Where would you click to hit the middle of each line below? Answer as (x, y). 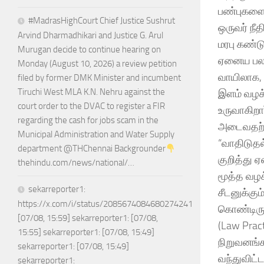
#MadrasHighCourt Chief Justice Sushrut (102, 21)
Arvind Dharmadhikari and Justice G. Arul (90, 36)
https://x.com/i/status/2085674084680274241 (105, 204)
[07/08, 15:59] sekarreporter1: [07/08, (88, 218)
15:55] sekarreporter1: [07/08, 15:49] (86, 232)
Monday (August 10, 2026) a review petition (97, 64)
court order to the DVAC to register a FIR (91, 106)
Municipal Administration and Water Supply (96, 135)
